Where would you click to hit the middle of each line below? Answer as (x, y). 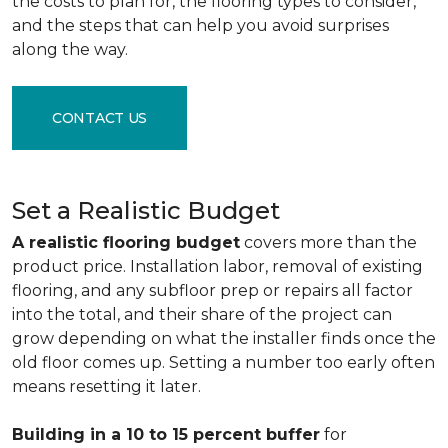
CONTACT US (100, 117)
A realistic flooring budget (126, 242)
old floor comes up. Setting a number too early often (223, 362)
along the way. (70, 49)
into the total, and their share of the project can (202, 314)
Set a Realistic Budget (146, 210)
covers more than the (328, 242)
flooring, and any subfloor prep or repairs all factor (212, 290)
